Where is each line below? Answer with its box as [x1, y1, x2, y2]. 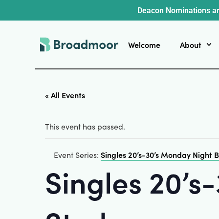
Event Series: [54, 150, 101, 160]
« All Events [45, 89, 85, 100]
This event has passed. [45, 121, 125, 131]
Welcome [128, 39, 160, 50]
